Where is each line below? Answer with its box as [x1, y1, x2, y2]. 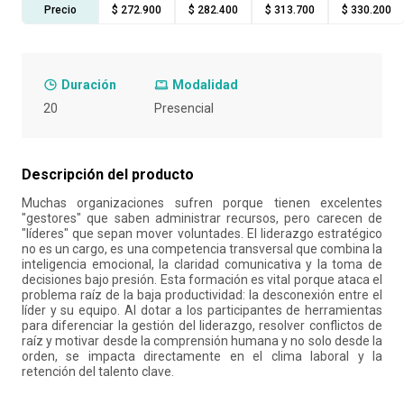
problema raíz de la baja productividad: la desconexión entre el [22, 288, 382, 302]
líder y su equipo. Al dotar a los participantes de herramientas [22, 303, 382, 317]
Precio [43, 4, 77, 16]
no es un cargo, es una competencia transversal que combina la [22, 242, 382, 256]
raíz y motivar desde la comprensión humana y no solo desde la [22, 334, 382, 348]
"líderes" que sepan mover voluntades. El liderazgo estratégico [22, 226, 382, 241]
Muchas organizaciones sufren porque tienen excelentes [22, 196, 382, 210]
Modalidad [171, 78, 238, 92]
